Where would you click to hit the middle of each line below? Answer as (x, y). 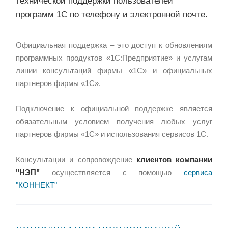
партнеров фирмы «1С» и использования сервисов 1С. (113, 134)
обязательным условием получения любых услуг (114, 121)
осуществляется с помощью (112, 172)
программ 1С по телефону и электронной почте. (112, 15)
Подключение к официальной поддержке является (114, 109)
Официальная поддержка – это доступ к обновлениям (114, 45)
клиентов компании (172, 160)
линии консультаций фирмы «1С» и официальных (114, 70)
